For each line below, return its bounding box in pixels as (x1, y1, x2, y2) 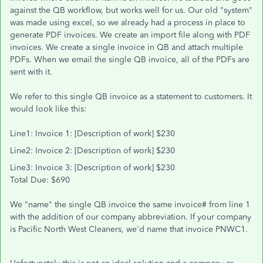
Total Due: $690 (10, 175, 70, 185)
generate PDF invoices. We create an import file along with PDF (10, 30, 250, 40)
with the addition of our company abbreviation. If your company (10, 212, 251, 222)
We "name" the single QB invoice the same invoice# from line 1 (10, 200, 250, 210)
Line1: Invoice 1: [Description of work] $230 (10, 129, 175, 139)
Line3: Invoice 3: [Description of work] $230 (10, 163, 175, 173)
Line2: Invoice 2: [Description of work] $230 (10, 146, 175, 156)
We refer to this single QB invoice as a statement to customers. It (10, 92, 252, 102)
